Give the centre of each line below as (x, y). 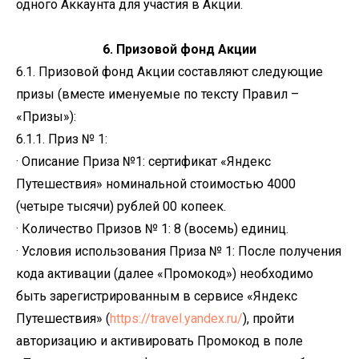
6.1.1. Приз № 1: (62, 139)
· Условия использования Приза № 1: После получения (179, 251)
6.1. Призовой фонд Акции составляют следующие (169, 72)
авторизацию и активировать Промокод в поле (159, 341)
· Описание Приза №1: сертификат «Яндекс (143, 161)
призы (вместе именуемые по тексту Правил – (157, 94)
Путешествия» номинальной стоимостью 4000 (156, 184)
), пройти (268, 319)
